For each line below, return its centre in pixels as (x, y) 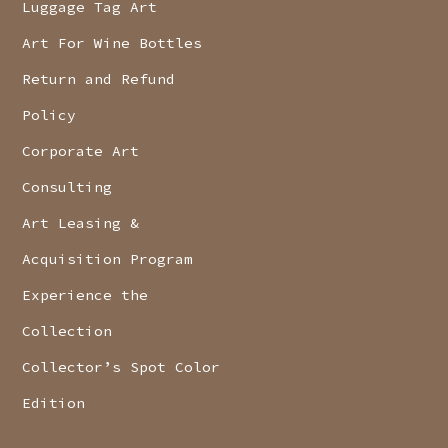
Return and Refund (99, 79)
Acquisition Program (108, 259)
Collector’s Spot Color (121, 367)
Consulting (67, 187)
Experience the (85, 295)
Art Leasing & (81, 223)
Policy (49, 115)
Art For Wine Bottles (112, 43)
